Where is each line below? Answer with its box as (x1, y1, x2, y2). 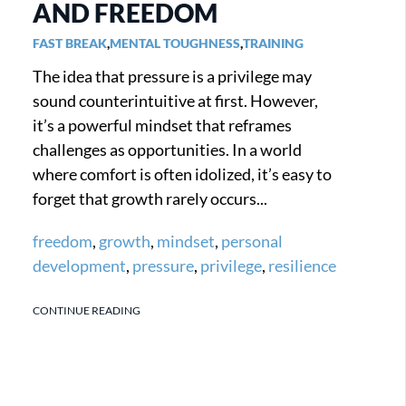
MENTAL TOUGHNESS (109, 34, 240, 51)
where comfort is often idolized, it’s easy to (32, 163, 332, 184)
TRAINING (242, 34, 304, 51)
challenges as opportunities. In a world (32, 139, 302, 159)
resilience (267, 255, 336, 275)
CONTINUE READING (32, 303, 140, 317)
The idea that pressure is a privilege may (32, 65, 312, 86)
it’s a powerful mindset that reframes (32, 114, 292, 135)
